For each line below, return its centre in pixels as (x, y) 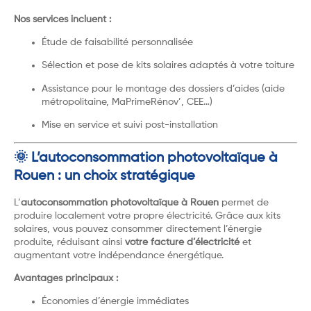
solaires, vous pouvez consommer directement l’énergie (138, 229)
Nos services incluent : (62, 19)
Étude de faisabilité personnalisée (117, 43)
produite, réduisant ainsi (69, 242)
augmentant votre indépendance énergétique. (119, 255)
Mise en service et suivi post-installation (130, 125)
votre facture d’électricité (182, 242)
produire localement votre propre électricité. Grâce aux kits (147, 216)
